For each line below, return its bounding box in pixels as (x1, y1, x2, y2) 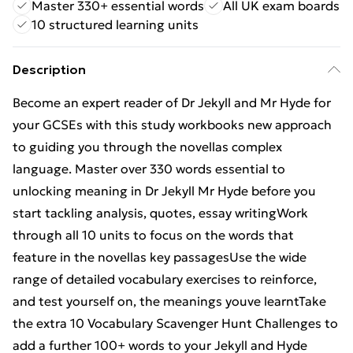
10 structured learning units (32, 17, 199, 32)
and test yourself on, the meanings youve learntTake (13, 293, 326, 309)
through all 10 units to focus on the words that (13, 227, 294, 243)
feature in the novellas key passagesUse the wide (13, 249, 307, 265)
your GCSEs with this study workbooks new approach (13, 117, 332, 132)
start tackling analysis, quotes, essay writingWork (13, 205, 308, 221)
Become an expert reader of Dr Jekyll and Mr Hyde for (13, 95, 331, 110)
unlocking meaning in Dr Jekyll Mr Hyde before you (13, 183, 316, 199)
